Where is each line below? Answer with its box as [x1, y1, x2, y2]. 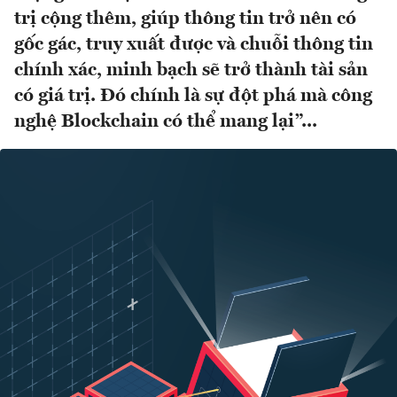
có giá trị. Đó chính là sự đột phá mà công [14, 87, 372, 106]
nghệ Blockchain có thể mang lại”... [14, 113, 317, 132]
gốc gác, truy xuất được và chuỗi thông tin [14, 35, 373, 55]
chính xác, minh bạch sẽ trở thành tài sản [14, 61, 368, 81]
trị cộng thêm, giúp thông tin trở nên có [14, 10, 356, 29]
